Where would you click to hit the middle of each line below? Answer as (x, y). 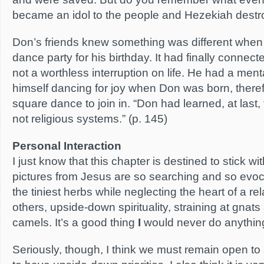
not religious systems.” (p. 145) (90, 119)
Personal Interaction (67, 146)
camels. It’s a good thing (75, 222)
